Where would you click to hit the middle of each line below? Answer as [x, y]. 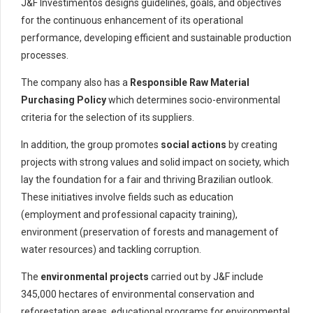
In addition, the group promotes [91, 144]
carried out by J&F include [207, 276]
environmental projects [95, 276]
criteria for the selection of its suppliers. [108, 117]
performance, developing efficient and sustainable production [156, 37]
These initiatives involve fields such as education [127, 197]
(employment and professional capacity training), [129, 214]
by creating [252, 144]
